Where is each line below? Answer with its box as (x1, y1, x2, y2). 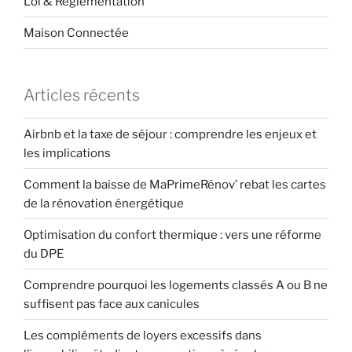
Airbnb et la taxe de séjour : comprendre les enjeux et (24, 126, 317, 141)
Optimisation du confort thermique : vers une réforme (24, 227, 321, 242)
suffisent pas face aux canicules (24, 296, 200, 311)
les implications (24, 145, 111, 160)
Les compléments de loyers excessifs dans (24, 328, 262, 343)
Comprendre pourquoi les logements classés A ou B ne (24, 277, 328, 292)
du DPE (24, 246, 64, 261)
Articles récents (24, 86, 140, 105)
